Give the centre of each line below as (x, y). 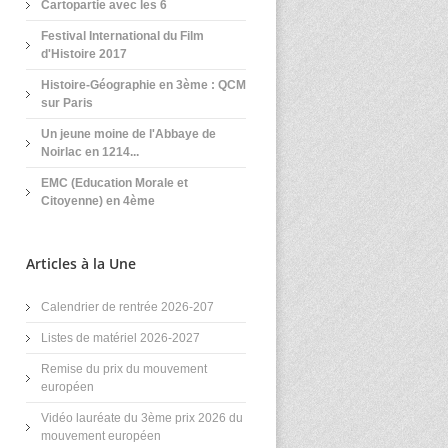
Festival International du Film (122, 36)
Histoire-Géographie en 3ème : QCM (143, 85)
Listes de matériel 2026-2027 (120, 338)
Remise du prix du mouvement (124, 369)
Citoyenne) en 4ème (98, 201)
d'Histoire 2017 (84, 54)
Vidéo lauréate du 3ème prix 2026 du (142, 418)
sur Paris (67, 103)
